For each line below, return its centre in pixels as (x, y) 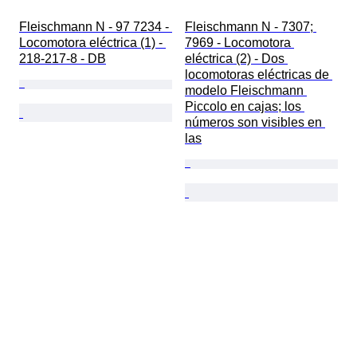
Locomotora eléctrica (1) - (92, 43)
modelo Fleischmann (246, 91)
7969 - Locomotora (239, 43)
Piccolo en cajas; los (245, 107)
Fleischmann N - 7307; (251, 27)
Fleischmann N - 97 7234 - (96, 27)
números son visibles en (255, 123)
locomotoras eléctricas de (259, 75)
